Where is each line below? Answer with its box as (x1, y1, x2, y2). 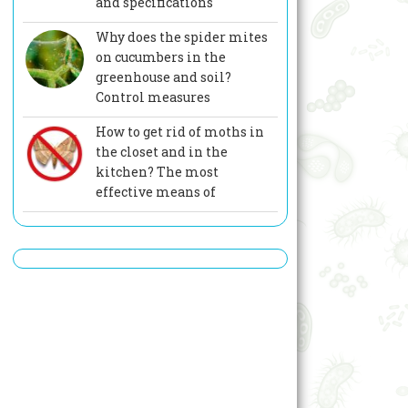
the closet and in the (95, 143, 228, 161)
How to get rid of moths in (95, 123, 264, 141)
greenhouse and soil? (95, 68, 231, 87)
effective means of (95, 183, 216, 201)
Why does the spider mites (95, 28, 268, 46)
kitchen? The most (95, 163, 219, 181)
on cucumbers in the (95, 48, 226, 66)
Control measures (95, 88, 210, 107)
